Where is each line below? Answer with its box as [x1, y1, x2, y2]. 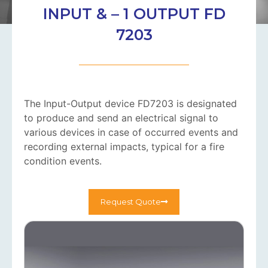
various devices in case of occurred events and [24, 126, 238, 139]
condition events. [24, 155, 102, 167]
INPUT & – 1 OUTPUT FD [42, 5, 226, 23]
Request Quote [100, 196, 161, 206]
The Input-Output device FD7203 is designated [24, 98, 237, 110]
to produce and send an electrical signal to [24, 112, 218, 124]
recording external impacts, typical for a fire [24, 141, 224, 153]
